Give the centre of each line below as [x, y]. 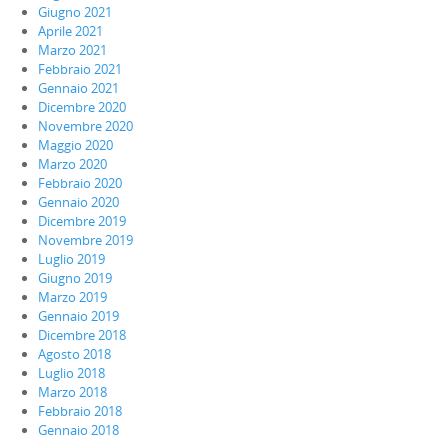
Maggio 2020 [75, 144]
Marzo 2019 [72, 296]
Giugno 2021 [75, 11]
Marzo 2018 [72, 391]
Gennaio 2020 [78, 201]
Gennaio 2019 [78, 315]
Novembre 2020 [85, 125]
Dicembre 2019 [82, 220]
